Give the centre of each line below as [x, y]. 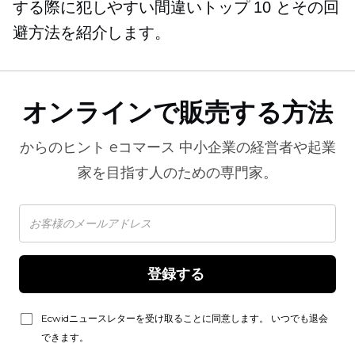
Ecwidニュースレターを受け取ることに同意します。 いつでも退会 [185, 318]
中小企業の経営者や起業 [255, 147]
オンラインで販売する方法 [177, 112]
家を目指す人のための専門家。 [177, 173]
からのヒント [64, 147]
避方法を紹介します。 [92, 32]
